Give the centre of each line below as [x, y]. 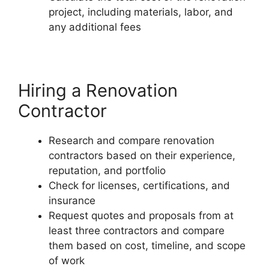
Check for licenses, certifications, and [139, 185]
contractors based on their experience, [142, 155]
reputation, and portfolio [107, 170]
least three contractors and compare [137, 230]
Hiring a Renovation [98, 90]
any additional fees [95, 27]
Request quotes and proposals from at [141, 215]
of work [67, 260]
